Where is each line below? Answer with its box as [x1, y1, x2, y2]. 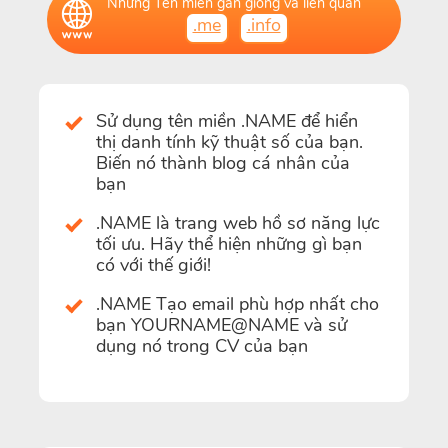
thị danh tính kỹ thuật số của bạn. [96, 129, 363, 154]
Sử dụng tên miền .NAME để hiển [96, 108, 358, 133]
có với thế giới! [96, 252, 211, 277]
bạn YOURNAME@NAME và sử [96, 312, 347, 337]
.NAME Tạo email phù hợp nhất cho [96, 291, 379, 316]
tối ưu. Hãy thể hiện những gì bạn [96, 231, 362, 256]
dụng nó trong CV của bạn [96, 333, 308, 358]
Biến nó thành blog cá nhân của [96, 150, 350, 175]
